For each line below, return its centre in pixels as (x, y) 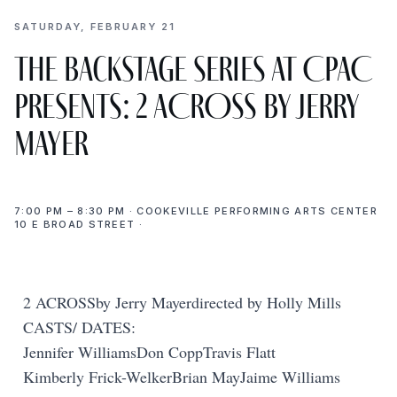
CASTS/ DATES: (79, 327)
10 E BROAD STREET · (79, 224)
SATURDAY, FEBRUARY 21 (95, 26)
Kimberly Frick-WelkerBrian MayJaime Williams (182, 376)
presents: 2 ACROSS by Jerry (187, 106)
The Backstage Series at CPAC (194, 69)
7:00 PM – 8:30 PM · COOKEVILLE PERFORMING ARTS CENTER (196, 210)
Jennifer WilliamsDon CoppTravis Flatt (149, 351)
